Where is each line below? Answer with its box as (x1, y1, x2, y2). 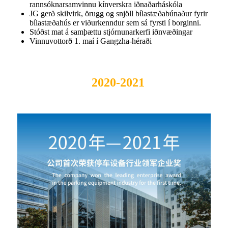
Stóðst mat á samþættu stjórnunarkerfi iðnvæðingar (30, 27, 192, 36)
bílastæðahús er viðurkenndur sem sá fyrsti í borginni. (30, 18, 201, 27)
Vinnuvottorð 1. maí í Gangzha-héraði (30, 36, 152, 45)
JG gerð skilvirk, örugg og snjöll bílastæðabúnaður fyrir (30, 9, 208, 18)
